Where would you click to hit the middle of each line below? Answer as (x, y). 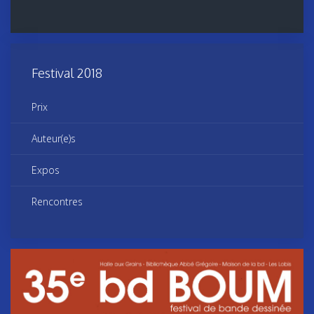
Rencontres (57, 202)
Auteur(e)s (54, 139)
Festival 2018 (67, 73)
